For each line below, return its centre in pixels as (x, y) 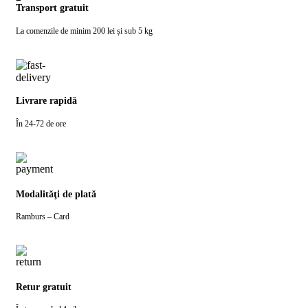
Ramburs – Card (43, 217)
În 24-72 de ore (41, 124)
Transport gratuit (52, 8)
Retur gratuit (44, 287)
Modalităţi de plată (56, 194)
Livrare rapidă (46, 101)
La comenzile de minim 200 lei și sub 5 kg (84, 31)
